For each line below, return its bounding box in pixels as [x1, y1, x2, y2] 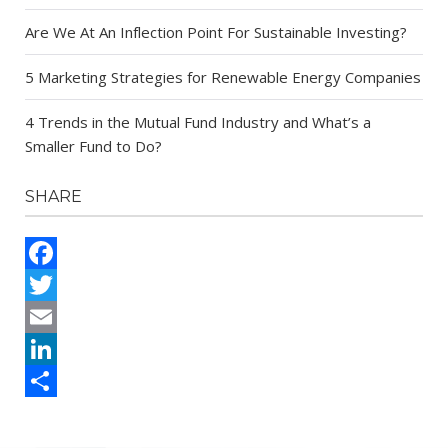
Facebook [25, 274, 91, 295]
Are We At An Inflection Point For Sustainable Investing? [25, 21, 407, 42]
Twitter [25, 306, 77, 327]
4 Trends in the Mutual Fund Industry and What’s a [25, 111, 371, 132]
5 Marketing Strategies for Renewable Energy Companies [25, 66, 421, 87]
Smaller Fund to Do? [25, 135, 162, 156]
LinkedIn [25, 370, 82, 391]
